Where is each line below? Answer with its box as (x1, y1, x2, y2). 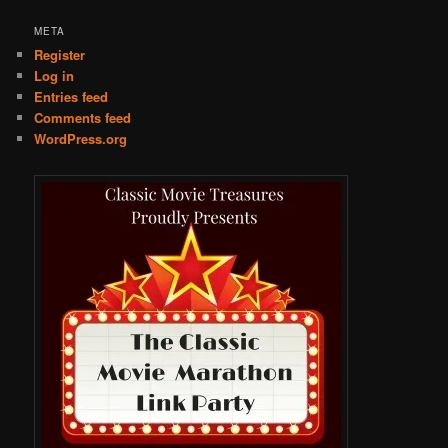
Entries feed (34, 86, 109, 106)
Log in (34, 65, 75, 85)
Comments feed (34, 107, 132, 127)
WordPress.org (34, 128, 128, 148)
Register (34, 44, 86, 64)
